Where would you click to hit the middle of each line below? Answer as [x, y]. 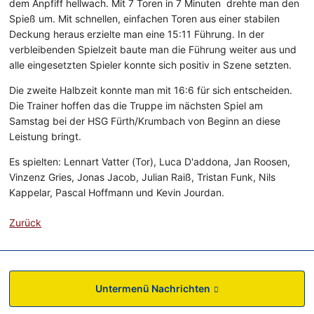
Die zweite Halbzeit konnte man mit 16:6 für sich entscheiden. [151, 90]
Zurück [26, 223]
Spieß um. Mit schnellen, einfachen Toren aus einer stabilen [145, 19]
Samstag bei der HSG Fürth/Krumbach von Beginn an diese [145, 121]
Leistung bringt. [46, 137]
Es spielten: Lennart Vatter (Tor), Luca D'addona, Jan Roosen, [150, 162]
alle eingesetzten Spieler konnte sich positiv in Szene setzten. [151, 65]
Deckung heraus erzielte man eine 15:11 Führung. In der [137, 34]
